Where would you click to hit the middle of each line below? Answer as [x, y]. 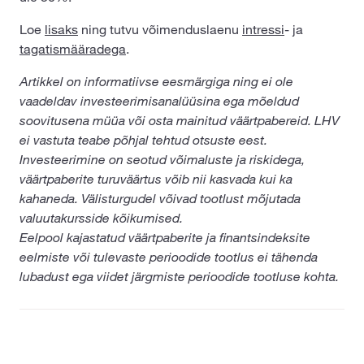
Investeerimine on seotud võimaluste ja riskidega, [162, 159]
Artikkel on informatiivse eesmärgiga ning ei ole [156, 81]
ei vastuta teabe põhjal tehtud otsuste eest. [143, 140]
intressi [263, 29]
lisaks [61, 29]
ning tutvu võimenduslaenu [160, 29]
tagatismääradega [73, 49]
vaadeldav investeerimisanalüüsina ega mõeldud [159, 101]
